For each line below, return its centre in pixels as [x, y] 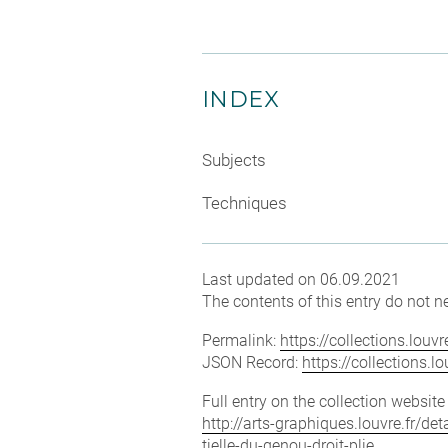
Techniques [244, 203]
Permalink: [241, 340]
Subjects [234, 159]
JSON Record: [252, 362]
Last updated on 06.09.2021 [301, 279]
